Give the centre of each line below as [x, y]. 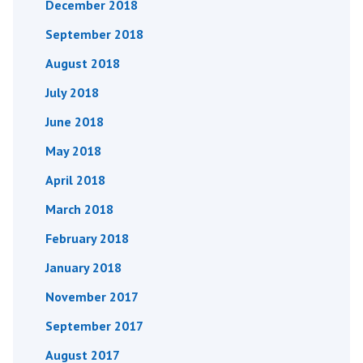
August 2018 [83, 63]
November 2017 [92, 296]
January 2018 [83, 267]
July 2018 [72, 92]
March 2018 [79, 209]
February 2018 [87, 238]
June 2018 [75, 121]
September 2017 [94, 325]
